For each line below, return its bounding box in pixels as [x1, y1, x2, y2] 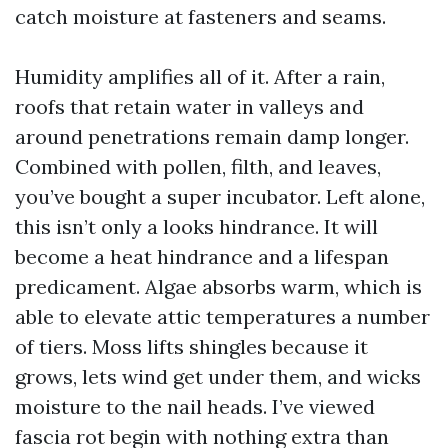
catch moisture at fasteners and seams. [15, 4, 386, 29]
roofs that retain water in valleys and [15, 94, 364, 119]
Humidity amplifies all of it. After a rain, [15, 64, 385, 89]
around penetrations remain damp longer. [15, 124, 409, 149]
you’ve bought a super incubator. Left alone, [15, 184, 425, 209]
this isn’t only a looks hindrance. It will [15, 214, 378, 239]
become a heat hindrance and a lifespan [15, 244, 389, 269]
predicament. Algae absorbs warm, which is [15, 274, 422, 299]
